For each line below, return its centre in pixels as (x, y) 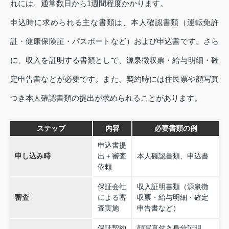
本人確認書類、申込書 (173, 156)
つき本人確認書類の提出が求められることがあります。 (106, 98)
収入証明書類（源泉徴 (173, 186)
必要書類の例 (176, 128)
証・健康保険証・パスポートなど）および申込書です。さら (114, 41)
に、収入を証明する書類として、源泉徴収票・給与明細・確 (114, 60)
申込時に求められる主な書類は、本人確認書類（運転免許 (114, 22)
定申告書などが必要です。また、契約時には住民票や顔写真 (114, 79)
